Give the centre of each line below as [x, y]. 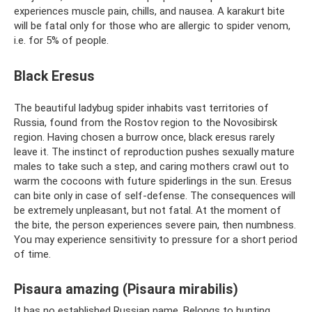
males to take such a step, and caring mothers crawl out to [151, 166]
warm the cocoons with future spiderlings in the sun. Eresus [153, 181]
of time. [32, 254]
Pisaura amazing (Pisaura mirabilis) [126, 289]
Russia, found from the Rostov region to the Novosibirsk [146, 122]
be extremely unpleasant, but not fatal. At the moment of [148, 210]
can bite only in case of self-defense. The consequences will [155, 195]
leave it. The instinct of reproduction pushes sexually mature [154, 151]
